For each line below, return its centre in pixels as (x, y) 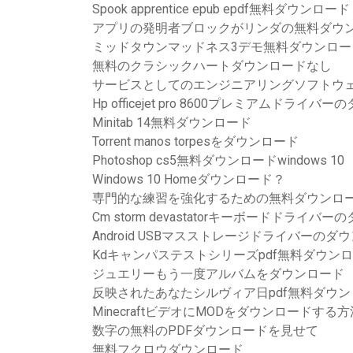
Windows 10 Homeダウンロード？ (189, 179)
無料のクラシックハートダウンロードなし (212, 66)
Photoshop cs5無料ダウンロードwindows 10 (218, 160)
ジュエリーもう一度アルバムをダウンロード (218, 274)
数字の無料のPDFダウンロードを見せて (205, 331)
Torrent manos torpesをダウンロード (195, 141)
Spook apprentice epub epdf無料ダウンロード (221, 9)
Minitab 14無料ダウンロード (172, 123)
